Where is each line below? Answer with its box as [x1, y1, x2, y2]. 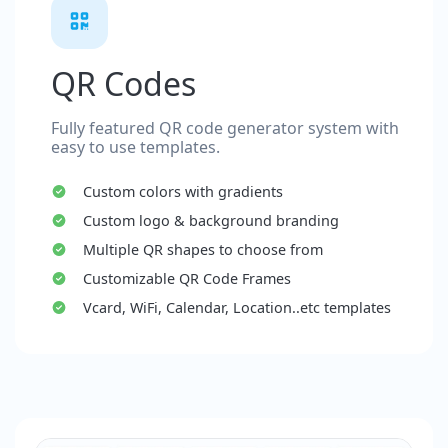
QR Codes [51, 62, 196, 106]
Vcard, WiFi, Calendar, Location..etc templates [82, 298, 391, 318]
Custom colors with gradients [82, 182, 283, 202]
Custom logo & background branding [82, 211, 339, 231]
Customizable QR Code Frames [82, 269, 291, 289]
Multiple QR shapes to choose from [82, 240, 323, 260]
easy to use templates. [51, 136, 220, 159]
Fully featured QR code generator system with [51, 117, 399, 140]
